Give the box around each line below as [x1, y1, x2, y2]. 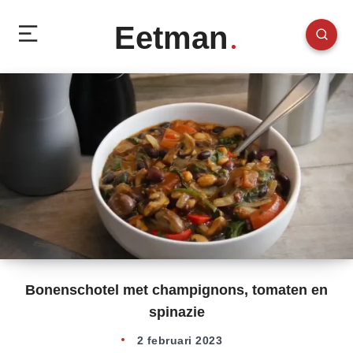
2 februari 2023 [136, 333, 223, 347]
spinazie [148, 303, 205, 320]
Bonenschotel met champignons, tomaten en [25, 281, 328, 298]
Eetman [113, 20, 228, 55]
